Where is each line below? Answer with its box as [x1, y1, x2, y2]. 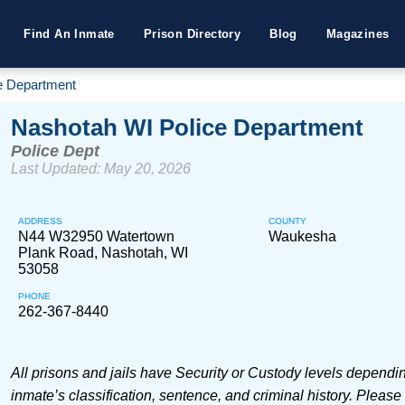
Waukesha [268, 229, 337, 244]
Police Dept [10, 142, 99, 160]
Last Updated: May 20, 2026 [10, 161, 191, 176]
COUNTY [268, 216, 307, 226]
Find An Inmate [24, 27, 115, 41]
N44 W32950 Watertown [17, 229, 174, 244]
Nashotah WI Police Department [10, 114, 363, 141]
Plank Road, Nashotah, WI [17, 245, 188, 260]
